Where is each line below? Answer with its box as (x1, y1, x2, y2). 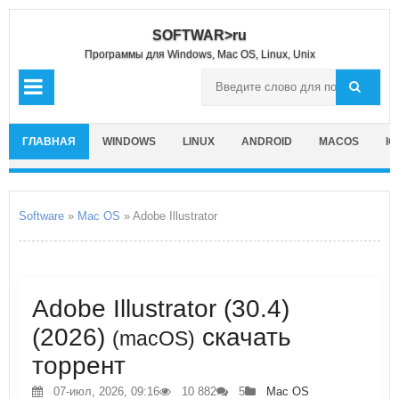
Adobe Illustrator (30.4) (32, 295, 289, 322)
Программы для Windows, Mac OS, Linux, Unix (84, 48, 315, 61)
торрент (32, 352, 126, 379)
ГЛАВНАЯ (22, 135, 76, 148)
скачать (195, 323, 291, 351)
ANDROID (241, 135, 292, 148)
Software (19, 209, 64, 223)
